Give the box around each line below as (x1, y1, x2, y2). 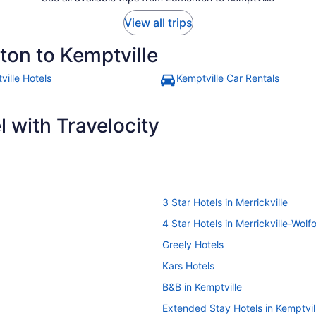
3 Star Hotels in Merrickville (162, 195, 288, 208)
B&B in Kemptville (162, 280, 242, 293)
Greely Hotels (162, 238, 224, 250)
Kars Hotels (162, 259, 214, 272)
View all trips (123, 15, 193, 30)
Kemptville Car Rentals (176, 71, 279, 84)
